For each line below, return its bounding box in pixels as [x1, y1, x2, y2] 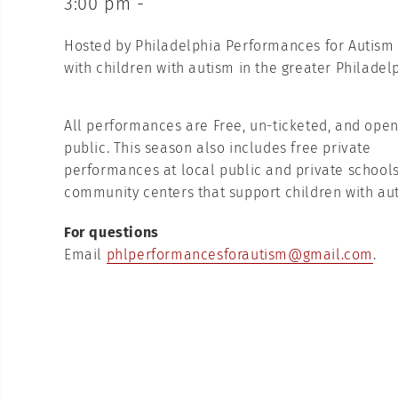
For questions [64, 224, 159, 241]
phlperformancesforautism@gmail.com [106, 246, 374, 263]
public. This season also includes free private [64, 139, 371, 156]
